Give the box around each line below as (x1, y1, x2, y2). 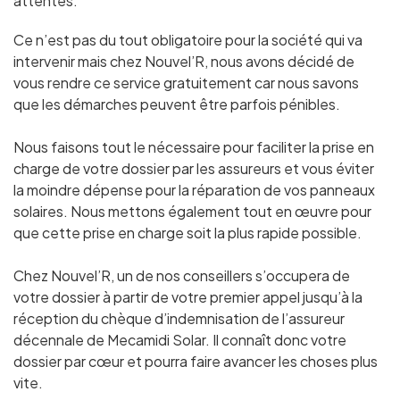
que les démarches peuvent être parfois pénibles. (13, 95, 340, 113)
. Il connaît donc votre (205, 330, 346, 349)
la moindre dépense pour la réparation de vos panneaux (13, 180, 375, 199)
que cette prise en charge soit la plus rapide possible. (13, 223, 362, 242)
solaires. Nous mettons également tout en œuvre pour (13, 202, 371, 221)
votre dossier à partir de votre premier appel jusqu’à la (13, 287, 362, 306)
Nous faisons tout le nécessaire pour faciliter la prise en (13, 137, 374, 156)
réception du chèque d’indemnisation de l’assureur (13, 309, 345, 328)
